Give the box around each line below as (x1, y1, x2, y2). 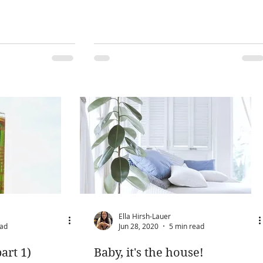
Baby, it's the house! (94, 246, 204, 259)
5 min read (169, 221, 204, 231)
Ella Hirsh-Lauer (119, 211, 171, 221)
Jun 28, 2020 (119, 221, 159, 231)
